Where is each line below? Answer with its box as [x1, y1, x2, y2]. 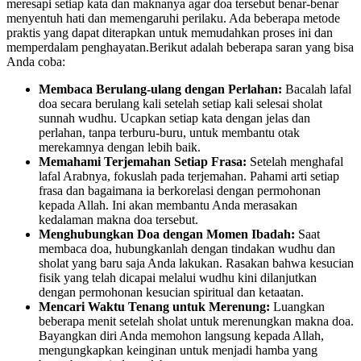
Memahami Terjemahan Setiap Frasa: [39, 155, 247, 168]
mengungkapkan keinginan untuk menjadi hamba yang [39, 343, 317, 357]
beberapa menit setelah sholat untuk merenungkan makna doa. [39, 314, 354, 328]
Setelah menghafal [247, 155, 343, 168]
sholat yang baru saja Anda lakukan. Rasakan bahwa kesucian [39, 256, 354, 270]
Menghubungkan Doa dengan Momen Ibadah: [39, 227, 295, 241]
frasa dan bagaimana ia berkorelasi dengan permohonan [39, 184, 321, 197]
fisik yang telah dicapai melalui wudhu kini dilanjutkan [39, 271, 317, 284]
